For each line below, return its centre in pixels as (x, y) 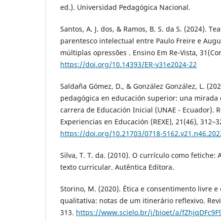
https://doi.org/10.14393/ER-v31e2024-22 (129, 64)
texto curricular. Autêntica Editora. (117, 167)
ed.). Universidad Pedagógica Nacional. (125, 7)
